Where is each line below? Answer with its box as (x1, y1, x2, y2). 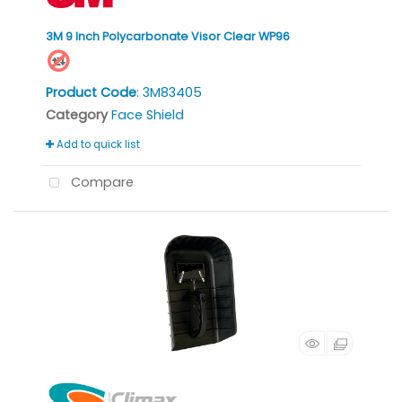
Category (46, 106, 108, 125)
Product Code (46, 83, 136, 102)
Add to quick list (54, 137, 140, 153)
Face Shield (111, 106, 184, 125)
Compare (66, 173, 134, 192)
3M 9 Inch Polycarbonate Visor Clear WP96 (46, 29, 290, 45)
